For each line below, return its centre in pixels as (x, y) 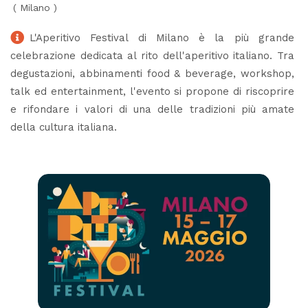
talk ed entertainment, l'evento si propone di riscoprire (152, 91)
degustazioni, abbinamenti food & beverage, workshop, (152, 73)
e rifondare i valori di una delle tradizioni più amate (152, 109)
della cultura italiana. (64, 127)
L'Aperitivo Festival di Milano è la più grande (162, 37)
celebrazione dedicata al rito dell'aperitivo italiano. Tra (152, 55)
